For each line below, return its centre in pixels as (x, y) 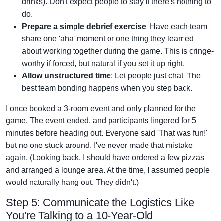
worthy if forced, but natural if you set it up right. (103, 63)
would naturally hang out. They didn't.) (72, 182)
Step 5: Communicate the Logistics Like (100, 203)
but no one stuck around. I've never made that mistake (99, 145)
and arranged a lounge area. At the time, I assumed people (108, 170)
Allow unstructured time (66, 76)
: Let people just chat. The (156, 76)
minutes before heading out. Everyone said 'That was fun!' (107, 133)
